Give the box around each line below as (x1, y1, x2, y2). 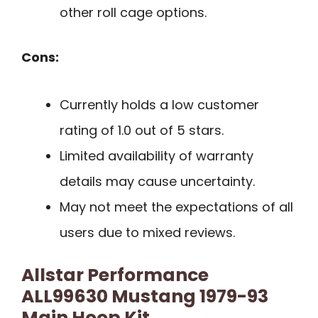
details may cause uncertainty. (60, 172, 255, 191)
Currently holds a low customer (60, 96, 259, 114)
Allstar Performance (21, 263, 209, 288)
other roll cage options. (60, 4, 207, 22)
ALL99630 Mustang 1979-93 (21, 284, 268, 309)
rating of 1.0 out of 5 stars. (60, 121, 224, 140)
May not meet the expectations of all (60, 198, 293, 216)
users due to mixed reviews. (60, 224, 235, 242)
